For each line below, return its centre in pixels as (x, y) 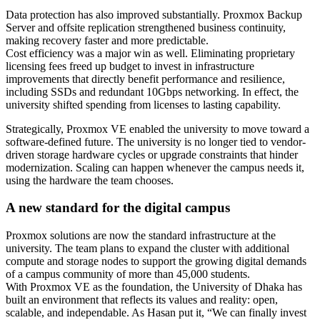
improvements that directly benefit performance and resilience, (145, 79)
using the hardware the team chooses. (90, 180)
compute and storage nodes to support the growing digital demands (156, 261)
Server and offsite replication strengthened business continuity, (146, 27)
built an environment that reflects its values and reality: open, (142, 300)
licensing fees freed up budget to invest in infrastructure (130, 66)
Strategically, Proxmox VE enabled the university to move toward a (157, 129)
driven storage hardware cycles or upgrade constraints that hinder (152, 154)
